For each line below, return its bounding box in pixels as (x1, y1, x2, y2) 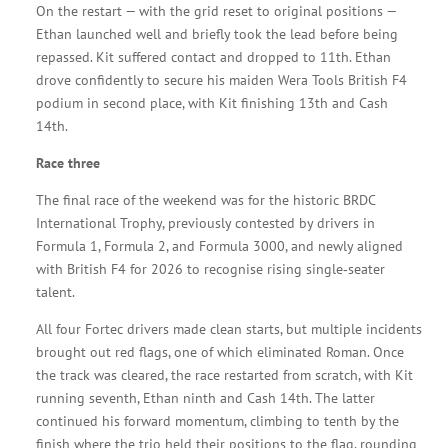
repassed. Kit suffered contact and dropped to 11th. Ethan (35, 48, 391, 67)
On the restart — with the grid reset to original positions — (35, 2, 396, 21)
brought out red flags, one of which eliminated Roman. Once (35, 343, 404, 362)
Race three (35, 154, 100, 173)
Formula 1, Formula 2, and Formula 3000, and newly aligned (35, 237, 403, 256)
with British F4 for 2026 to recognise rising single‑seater (35, 260, 385, 279)
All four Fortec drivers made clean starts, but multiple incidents (35, 320, 422, 339)
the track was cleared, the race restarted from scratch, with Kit (35, 366, 413, 385)
